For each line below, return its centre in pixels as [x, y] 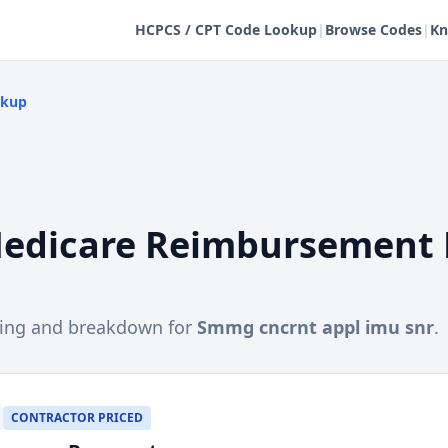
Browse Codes [373, 29]
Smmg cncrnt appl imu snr [315, 327]
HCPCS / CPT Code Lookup [226, 29]
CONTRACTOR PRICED [77, 417]
